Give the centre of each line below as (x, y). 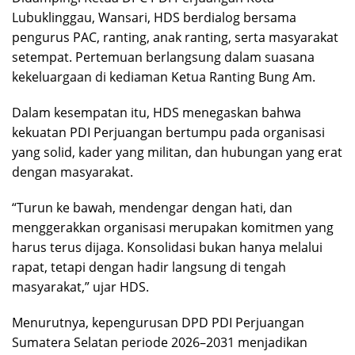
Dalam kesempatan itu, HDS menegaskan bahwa (157, 112)
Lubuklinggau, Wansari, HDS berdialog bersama (154, 17)
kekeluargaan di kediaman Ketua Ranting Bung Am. (164, 76)
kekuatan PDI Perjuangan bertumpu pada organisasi (168, 132)
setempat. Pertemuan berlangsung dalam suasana (163, 57)
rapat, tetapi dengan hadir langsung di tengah (149, 267)
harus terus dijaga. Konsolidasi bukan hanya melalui (167, 247)
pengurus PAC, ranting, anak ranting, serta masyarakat (175, 37)
